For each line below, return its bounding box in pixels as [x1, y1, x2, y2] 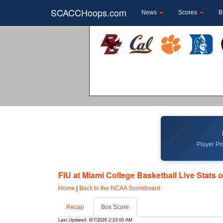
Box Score [101, 203, 129, 211]
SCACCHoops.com [51, 6, 126, 19]
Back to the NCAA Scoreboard [79, 184, 160, 192]
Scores [178, 9, 199, 16]
